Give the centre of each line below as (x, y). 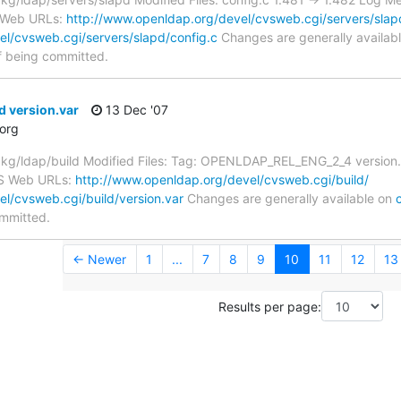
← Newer (99, 260)
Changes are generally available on (290, 199)
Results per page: (270, 306)
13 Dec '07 (135, 110)
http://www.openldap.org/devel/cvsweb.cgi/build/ (222, 180)
